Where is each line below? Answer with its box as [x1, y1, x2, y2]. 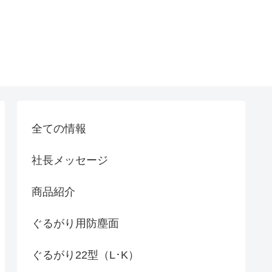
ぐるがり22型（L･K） [32, 248, 139, 261]
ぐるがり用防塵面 [32, 217, 119, 229]
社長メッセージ [32, 154, 108, 166]
